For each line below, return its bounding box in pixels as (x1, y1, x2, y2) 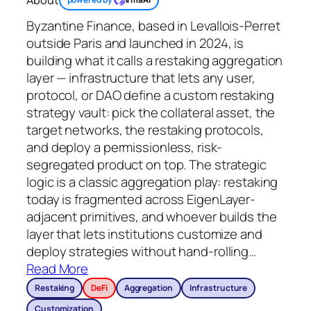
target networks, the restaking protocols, (26, 121, 264, 140)
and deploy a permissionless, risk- (26, 138, 222, 157)
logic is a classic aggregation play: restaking (26, 173, 278, 192)
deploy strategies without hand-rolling (26, 242, 249, 261)
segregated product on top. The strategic (26, 155, 267, 174)
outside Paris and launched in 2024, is (26, 34, 244, 53)
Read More (26, 260, 89, 278)
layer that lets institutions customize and (26, 225, 262, 244)
